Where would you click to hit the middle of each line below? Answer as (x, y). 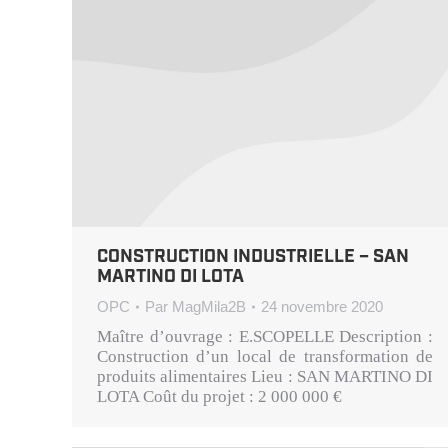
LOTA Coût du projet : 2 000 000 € (219, 397)
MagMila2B (209, 307)
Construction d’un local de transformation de (265, 357)
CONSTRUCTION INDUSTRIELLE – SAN (253, 257)
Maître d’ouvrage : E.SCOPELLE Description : (265, 337)
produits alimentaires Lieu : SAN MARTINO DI (265, 377)
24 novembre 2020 (322, 307)
